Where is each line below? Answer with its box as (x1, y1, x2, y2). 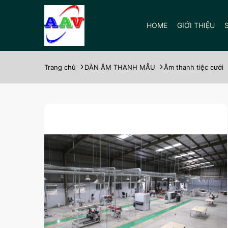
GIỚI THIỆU (177, 21, 215, 30)
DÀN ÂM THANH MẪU (84, 63, 155, 71)
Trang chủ (44, 63, 76, 71)
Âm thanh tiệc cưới (164, 63, 223, 71)
